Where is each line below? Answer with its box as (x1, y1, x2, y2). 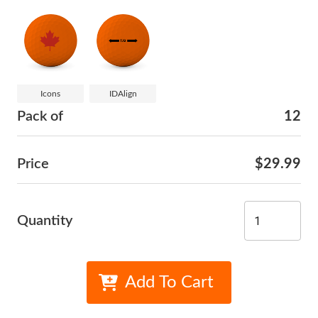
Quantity (17, 214, 72, 229)
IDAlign (109, 89, 137, 99)
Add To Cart (125, 274, 214, 292)
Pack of (17, 109, 63, 124)
